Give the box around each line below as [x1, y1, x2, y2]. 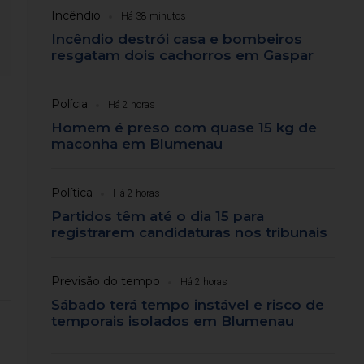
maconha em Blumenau [51, 136, 223, 153]
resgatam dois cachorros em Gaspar [51, 47, 314, 64]
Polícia [51, 97, 89, 112]
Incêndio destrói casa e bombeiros [51, 31, 303, 48]
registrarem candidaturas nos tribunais [51, 224, 328, 241]
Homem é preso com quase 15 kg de [51, 119, 318, 136]
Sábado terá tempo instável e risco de [51, 297, 325, 314]
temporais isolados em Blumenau [51, 313, 295, 330]
